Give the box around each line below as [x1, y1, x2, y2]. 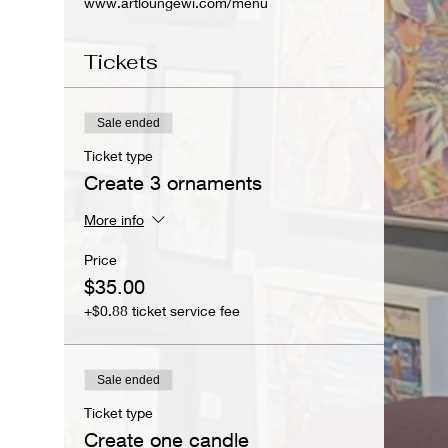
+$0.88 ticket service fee [84, 301, 240, 319]
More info [84, 210, 144, 228]
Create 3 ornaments [84, 170, 262, 194]
